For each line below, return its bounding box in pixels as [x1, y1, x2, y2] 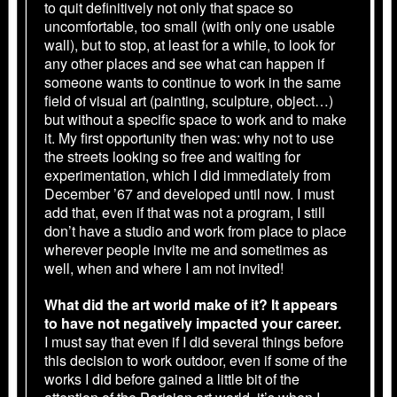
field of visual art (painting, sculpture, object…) [44, 90, 333, 111]
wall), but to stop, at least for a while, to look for [44, 34, 335, 55]
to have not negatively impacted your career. [44, 312, 341, 333]
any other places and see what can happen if [44, 52, 324, 74]
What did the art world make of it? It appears [44, 293, 338, 315]
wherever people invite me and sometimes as [44, 238, 328, 260]
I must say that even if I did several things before [44, 331, 344, 352]
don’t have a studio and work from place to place [44, 220, 346, 241]
